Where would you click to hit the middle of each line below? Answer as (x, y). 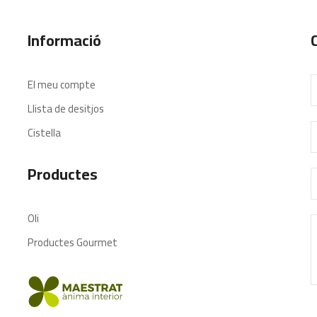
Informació (64, 40)
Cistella (44, 133)
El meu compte (62, 85)
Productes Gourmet (73, 242)
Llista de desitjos (66, 109)
